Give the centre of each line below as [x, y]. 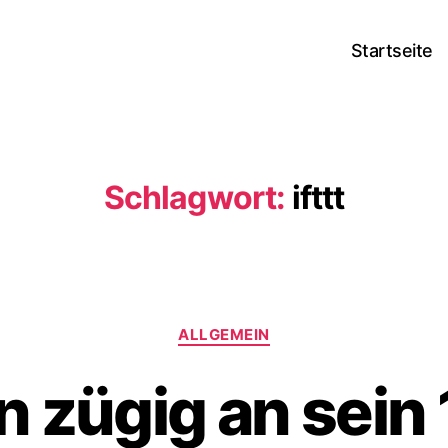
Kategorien [268, 325]
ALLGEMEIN [224, 334]
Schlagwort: [194, 197]
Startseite [391, 50]
